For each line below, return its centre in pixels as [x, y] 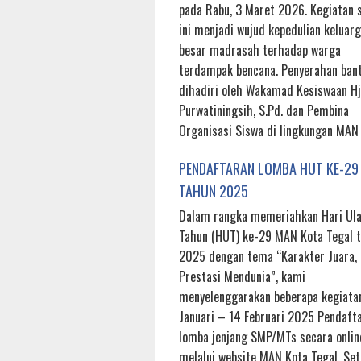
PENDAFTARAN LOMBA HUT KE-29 [269, 169]
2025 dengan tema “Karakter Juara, [268, 257]
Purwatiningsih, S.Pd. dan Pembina [264, 111]
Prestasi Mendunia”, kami [242, 277]
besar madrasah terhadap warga [260, 50]
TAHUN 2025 [214, 191]
